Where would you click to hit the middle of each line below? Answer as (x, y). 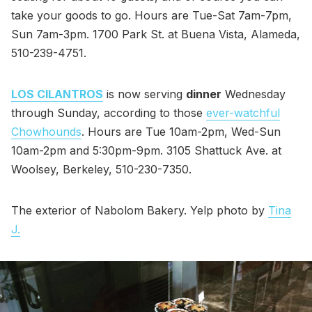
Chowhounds (46, 131)
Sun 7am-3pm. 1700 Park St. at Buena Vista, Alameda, (156, 34)
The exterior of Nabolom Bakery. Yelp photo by (140, 210)
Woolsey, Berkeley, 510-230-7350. (101, 169)
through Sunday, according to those (109, 112)
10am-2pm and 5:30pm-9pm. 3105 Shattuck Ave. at (146, 150)
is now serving (145, 94)
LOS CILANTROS (57, 94)
